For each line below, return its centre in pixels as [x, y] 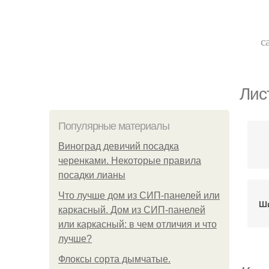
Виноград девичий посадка [119, 146]
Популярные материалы [114, 126]
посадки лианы [92, 175]
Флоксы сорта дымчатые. [114, 259]
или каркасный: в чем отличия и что [138, 224]
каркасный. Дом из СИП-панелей [132, 210]
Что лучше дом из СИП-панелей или [139, 195]
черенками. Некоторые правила [130, 161]
